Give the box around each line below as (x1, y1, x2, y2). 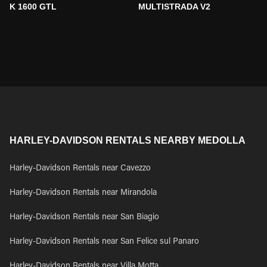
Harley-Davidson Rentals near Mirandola (10, 189, 157, 197)
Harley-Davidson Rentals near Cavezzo (10, 164, 151, 173)
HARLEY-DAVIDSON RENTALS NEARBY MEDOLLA (10, 135, 246, 145)
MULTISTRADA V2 (138, 2, 210, 11)
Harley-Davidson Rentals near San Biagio (10, 213, 159, 222)
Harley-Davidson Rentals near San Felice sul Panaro (10, 238, 199, 246)
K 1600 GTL (10, 2, 57, 11)
